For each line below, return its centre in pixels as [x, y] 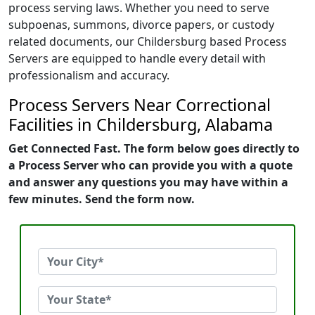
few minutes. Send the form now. [102, 199]
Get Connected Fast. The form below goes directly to [154, 148]
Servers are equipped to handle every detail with [137, 58]
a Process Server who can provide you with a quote [150, 165]
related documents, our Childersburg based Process [148, 41]
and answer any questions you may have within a [148, 182]
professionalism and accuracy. [89, 75]
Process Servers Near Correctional [140, 105]
